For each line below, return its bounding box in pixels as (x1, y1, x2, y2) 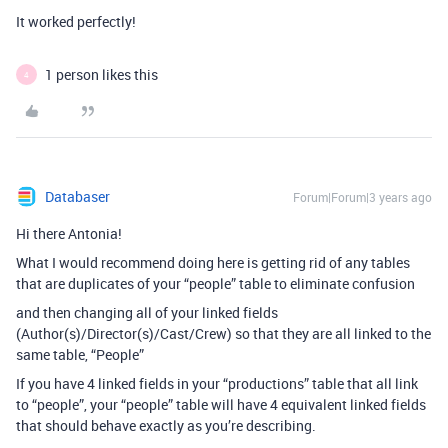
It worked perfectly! (16, 12, 136, 31)
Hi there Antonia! (16, 224, 122, 243)
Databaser (45, 187, 110, 206)
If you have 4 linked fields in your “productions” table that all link (16, 374, 418, 393)
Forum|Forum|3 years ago (293, 189, 432, 205)
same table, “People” (16, 345, 144, 364)
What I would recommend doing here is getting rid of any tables (16, 253, 410, 272)
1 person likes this (45, 65, 158, 84)
